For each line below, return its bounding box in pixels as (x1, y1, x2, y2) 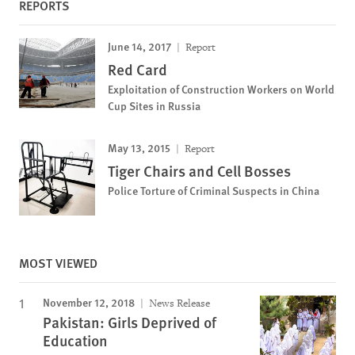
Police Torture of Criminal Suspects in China (108, 182, 319, 199)
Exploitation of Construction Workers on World (108, 81, 334, 97)
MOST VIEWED (19, 254, 97, 273)
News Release (147, 296, 210, 311)
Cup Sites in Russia (108, 97, 200, 114)
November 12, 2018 (43, 294, 135, 311)
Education (43, 330, 108, 352)
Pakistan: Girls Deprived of (43, 311, 216, 334)
